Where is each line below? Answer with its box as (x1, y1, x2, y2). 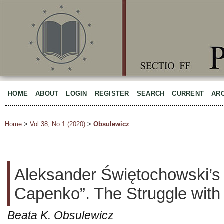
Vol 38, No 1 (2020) (30, 120, 85, 128)
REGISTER (94, 90, 129, 97)
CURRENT (172, 90, 204, 97)
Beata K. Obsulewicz (7, 209, 114, 222)
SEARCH (136, 90, 165, 97)
